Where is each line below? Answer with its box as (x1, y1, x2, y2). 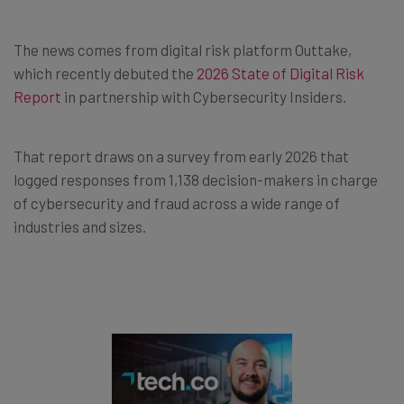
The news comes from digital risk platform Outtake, (14, 40, 352, 59)
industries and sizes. (14, 216, 146, 235)
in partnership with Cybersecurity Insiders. (61, 87, 346, 106)
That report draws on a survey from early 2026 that (14, 146, 349, 165)
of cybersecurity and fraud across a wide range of (14, 193, 340, 212)
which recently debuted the (14, 63, 197, 82)
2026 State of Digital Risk (197, 63, 364, 82)
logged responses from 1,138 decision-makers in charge (14, 170, 378, 188)
